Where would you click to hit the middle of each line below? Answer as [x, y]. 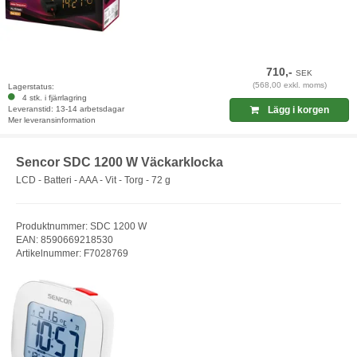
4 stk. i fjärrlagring [52, 98]
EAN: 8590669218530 [65, 239]
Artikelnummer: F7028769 [72, 253]
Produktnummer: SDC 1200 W [81, 226]
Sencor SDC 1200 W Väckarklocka [120, 163]
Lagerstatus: [31, 87]
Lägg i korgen [297, 110]
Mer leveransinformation [52, 120]
